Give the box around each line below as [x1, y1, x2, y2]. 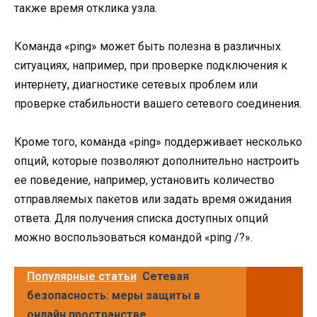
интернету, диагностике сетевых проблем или [14, 78, 258, 92]
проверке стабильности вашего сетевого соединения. [14, 97, 301, 111]
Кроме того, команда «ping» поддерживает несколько [14, 135, 302, 149]
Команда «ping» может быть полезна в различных [14, 40, 281, 54]
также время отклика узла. [14, 1, 157, 16]
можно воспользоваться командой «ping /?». [14, 231, 253, 245]
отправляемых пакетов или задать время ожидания [14, 192, 292, 207]
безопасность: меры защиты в [27, 288, 200, 302]
